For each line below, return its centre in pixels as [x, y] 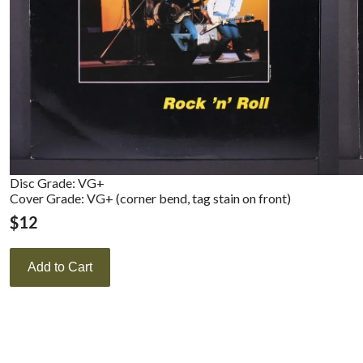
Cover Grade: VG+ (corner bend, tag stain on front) [150, 198]
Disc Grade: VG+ [57, 183]
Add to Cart [60, 267]
